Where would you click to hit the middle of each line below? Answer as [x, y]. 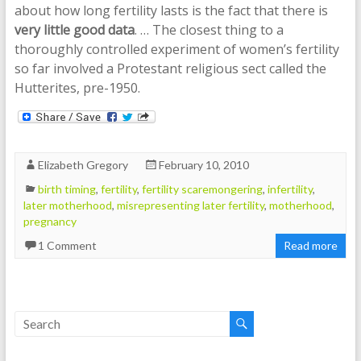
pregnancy [50, 221]
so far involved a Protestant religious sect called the [170, 68]
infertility [290, 189]
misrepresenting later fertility [190, 205]
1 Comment [67, 245]
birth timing [66, 189]
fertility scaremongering [202, 189]
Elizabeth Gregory [83, 164]
